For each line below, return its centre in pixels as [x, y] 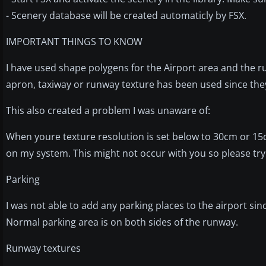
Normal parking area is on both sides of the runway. [122, 222]
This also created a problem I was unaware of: [108, 110]
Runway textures [43, 248]
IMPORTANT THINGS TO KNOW [74, 41]
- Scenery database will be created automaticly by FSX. [126, 15]
